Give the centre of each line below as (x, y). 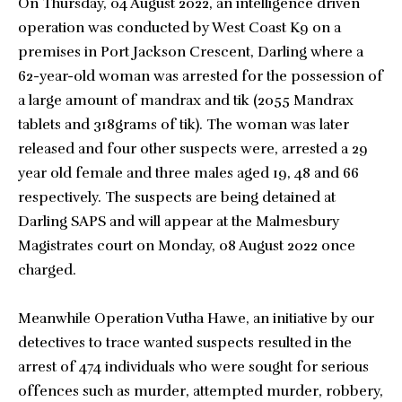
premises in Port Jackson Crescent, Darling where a (191, 52)
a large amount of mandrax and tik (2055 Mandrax (186, 100)
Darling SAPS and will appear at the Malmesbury (179, 222)
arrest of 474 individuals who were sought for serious (193, 367)
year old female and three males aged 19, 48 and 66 (188, 173)
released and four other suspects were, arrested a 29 (193, 149)
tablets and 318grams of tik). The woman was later (184, 125)
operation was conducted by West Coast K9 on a (179, 28)
